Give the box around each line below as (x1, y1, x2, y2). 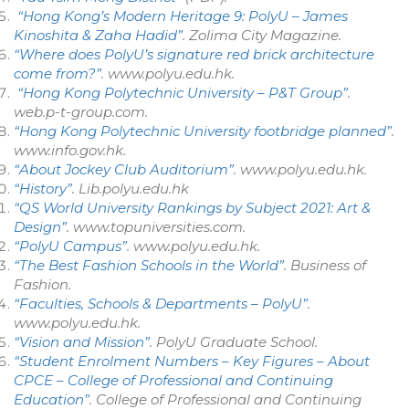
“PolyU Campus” (14, 237, 127, 255)
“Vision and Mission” (14, 333, 150, 351)
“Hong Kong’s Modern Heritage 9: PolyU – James (17, 7, 348, 25)
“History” (14, 180, 72, 197)
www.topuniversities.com (73, 218, 243, 236)
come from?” (14, 65, 101, 82)
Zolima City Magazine (189, 26, 339, 44)
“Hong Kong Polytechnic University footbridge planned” (14, 122, 392, 140)
